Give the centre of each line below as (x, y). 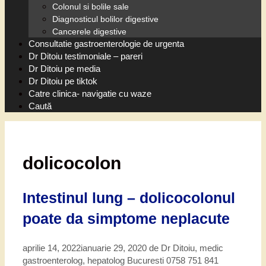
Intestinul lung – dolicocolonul (129, 198)
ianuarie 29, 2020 (114, 248)
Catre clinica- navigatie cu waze (90, 93)
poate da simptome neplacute (126, 219)
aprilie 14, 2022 (52, 248)
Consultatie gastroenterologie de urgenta (106, 43)
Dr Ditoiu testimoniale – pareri (85, 56)
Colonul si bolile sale (91, 6)
